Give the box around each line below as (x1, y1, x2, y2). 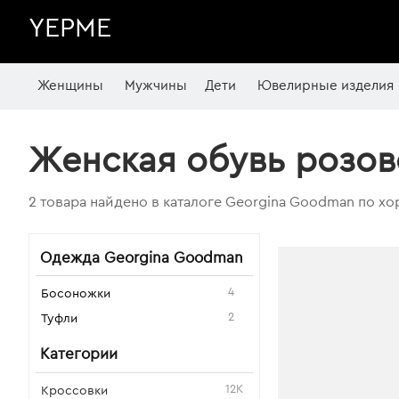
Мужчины (125, 79, 187, 93)
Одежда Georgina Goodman (40, 250, 243, 265)
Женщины (37, 79, 103, 93)
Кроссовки (41, 385, 108, 397)
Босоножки (41, 288, 110, 300)
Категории (40, 346, 118, 362)
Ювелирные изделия (257, 79, 394, 93)
